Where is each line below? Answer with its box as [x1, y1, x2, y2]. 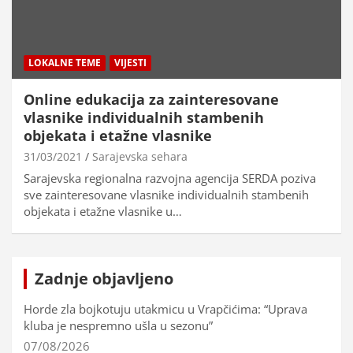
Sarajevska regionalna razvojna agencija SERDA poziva [24, 170, 316, 187]
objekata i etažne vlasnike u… [24, 203, 182, 220]
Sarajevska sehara [92, 149, 188, 165]
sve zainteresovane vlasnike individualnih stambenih [24, 187, 309, 203]
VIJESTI [114, 56, 147, 70]
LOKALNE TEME [28, 56, 101, 70]
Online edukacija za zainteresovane [24, 90, 279, 110]
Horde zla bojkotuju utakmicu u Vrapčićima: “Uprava [24, 301, 307, 318]
